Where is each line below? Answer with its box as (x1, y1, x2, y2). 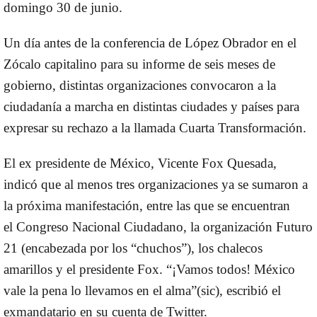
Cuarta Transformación (179, 120, 303, 135)
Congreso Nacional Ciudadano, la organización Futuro (16, 219, 313, 234)
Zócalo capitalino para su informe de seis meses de (4, 56, 275, 71)
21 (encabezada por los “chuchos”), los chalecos (4, 240, 263, 255)
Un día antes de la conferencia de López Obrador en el (4, 35, 296, 50)
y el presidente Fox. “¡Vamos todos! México (52, 261, 295, 277)
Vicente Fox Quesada (158, 155, 273, 171)
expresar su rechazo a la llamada (4, 120, 179, 135)
